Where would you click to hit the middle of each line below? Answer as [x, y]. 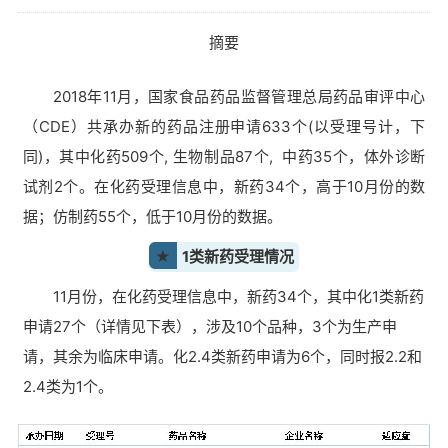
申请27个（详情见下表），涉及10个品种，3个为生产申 [209, 326]
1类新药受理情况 [237, 256]
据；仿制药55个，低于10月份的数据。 [152, 216]
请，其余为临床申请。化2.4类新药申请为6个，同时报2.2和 [222, 356]
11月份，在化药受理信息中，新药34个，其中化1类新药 [238, 296]
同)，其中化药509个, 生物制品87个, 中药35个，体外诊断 [224, 156]
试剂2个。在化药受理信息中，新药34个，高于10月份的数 [224, 186]
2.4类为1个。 [67, 386]
